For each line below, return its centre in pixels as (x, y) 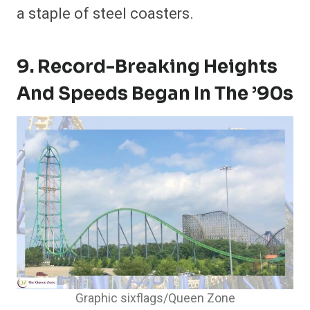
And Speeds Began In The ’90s (155, 94)
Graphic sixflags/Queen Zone (155, 299)
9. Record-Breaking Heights (147, 67)
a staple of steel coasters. (105, 14)
